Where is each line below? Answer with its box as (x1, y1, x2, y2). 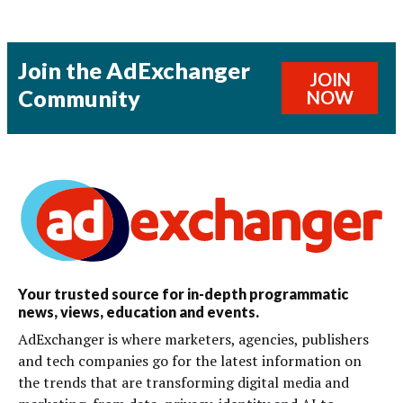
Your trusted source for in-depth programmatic (18, 284, 348, 302)
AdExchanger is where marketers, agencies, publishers (18, 328, 369, 349)
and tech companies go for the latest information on (18, 350, 362, 371)
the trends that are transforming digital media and (18, 372, 349, 392)
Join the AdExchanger (18, 57, 250, 85)
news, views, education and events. (18, 302, 259, 320)
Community (18, 85, 140, 112)
